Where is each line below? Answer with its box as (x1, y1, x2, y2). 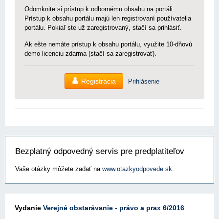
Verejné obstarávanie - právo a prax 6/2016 (43, 204, 184, 212)
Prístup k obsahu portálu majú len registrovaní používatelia (24, 15, 191, 22)
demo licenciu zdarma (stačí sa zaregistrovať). (24, 50, 156, 57)
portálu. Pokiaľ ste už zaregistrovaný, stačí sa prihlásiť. (24, 24, 182, 31)
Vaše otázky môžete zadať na (15, 165, 102, 173)
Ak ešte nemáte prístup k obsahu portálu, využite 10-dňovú (24, 41, 192, 48)
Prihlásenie (128, 77, 159, 85)
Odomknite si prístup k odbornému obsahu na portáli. (24, 5, 175, 13)
